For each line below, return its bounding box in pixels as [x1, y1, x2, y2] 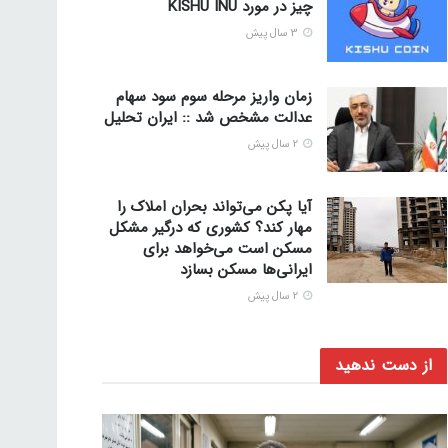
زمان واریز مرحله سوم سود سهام [116, 84, 312, 109]
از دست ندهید [334, 353, 432, 379]
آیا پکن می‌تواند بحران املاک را [117, 195, 312, 220]
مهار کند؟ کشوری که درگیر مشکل [109, 216, 312, 241]
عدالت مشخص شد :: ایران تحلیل [104, 105, 312, 130]
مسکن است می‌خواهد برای [143, 237, 312, 262]
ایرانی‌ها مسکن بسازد [180, 258, 312, 283]
